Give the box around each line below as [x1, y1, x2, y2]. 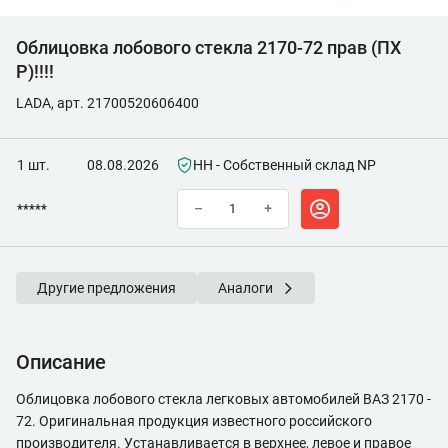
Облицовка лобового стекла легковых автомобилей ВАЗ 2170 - [16, 391, 431, 407]
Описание [16, 350, 106, 374]
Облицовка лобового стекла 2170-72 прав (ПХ [16, 37, 401, 58]
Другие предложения [37, 280, 176, 296]
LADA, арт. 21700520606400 [16, 95, 199, 111]
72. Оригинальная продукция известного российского [16, 413, 372, 429]
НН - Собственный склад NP [193, 157, 376, 173]
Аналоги [218, 280, 273, 296]
